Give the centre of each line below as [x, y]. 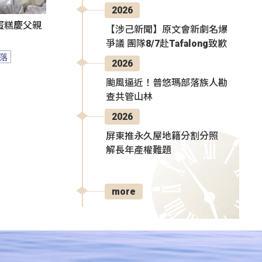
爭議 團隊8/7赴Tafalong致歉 [166, 43]
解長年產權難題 [139, 150]
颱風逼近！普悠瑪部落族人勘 [167, 82]
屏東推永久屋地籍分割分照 [162, 136]
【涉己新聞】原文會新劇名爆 [167, 29]
